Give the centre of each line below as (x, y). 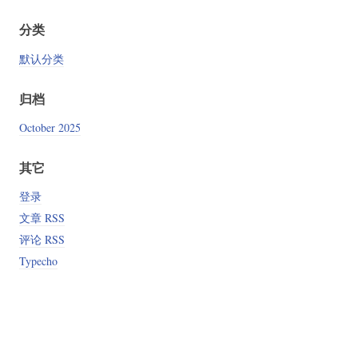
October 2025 (50, 127)
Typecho (38, 261)
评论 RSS (42, 240)
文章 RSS (42, 218)
